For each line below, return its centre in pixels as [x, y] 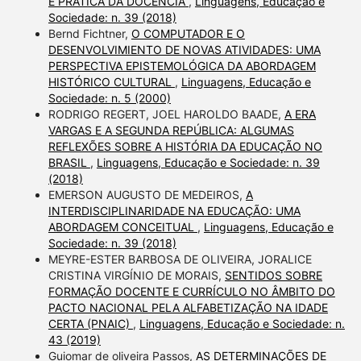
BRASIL [69, 162]
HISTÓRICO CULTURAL [111, 81]
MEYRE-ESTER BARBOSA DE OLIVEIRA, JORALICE [180, 259]
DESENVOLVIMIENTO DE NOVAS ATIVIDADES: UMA [184, 49]
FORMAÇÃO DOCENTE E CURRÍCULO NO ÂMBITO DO [191, 291]
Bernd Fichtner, [89, 33]
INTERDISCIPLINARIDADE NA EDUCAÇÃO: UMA [174, 210]
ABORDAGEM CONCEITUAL [122, 226]
